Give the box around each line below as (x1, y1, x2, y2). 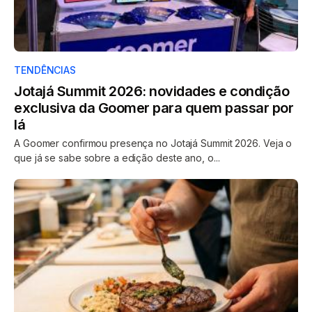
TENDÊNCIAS (14, 63, 76, 76)
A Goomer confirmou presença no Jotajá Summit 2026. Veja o (14, 136, 292, 149)
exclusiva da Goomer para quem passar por (14, 99, 293, 116)
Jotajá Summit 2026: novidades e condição (14, 82, 289, 100)
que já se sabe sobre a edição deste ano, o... (14, 151, 220, 164)
